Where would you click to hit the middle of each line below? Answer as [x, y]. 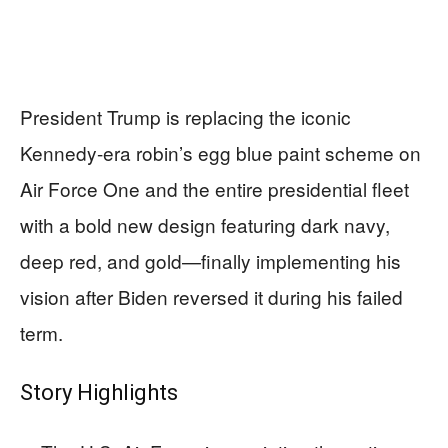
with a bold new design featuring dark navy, [205, 224]
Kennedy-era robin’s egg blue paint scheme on [220, 152]
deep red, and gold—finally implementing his [210, 260]
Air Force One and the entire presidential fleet [214, 188]
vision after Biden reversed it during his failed [211, 296]
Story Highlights [99, 392]
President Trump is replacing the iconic [185, 116]
